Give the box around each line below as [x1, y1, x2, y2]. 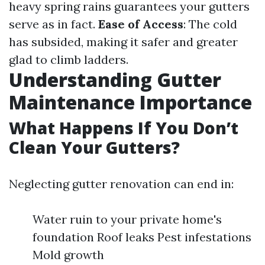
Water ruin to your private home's [33, 212, 222, 227]
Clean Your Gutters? [9, 136, 180, 159]
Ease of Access [98, 17, 183, 31]
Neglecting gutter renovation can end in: [9, 176, 234, 191]
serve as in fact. [9, 17, 98, 31]
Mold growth [33, 247, 104, 262]
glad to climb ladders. [9, 52, 128, 67]
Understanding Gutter [9, 67, 221, 92]
